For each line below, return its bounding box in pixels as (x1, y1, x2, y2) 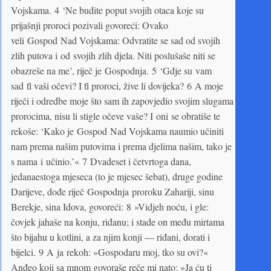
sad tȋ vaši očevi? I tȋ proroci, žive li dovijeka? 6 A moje (11, 79, 223, 92)
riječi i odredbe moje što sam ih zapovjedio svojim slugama (11, 94, 233, 107)
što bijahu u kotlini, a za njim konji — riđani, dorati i (11, 230, 210, 243)
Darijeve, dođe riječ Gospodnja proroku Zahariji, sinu (11, 184, 214, 198)
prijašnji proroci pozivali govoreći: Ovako (11, 18, 168, 31)
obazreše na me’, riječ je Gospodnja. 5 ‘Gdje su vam (11, 64, 212, 77)
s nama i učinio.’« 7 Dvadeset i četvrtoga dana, (11, 154, 191, 168)
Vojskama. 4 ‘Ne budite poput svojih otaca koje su (11, 3, 204, 16)
